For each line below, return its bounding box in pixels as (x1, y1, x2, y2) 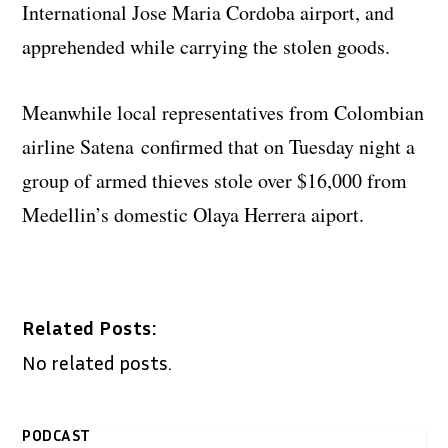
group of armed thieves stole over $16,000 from (22, 166, 408, 194)
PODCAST (22, 424, 91, 445)
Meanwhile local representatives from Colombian (22, 98, 425, 126)
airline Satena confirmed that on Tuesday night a (22, 132, 416, 160)
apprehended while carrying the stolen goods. (22, 32, 391, 60)
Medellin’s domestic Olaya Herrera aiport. (22, 200, 365, 228)
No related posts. (22, 349, 173, 374)
